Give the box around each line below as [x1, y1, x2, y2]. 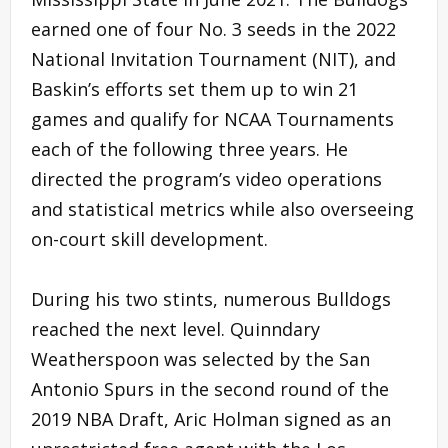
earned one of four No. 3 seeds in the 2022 [31, 16, 396, 41]
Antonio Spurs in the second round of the [31, 376, 389, 401]
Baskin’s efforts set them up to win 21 [31, 76, 358, 101]
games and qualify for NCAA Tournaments [31, 106, 394, 131]
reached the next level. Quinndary [31, 316, 320, 341]
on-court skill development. [31, 226, 268, 251]
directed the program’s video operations [31, 166, 382, 191]
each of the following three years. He [31, 136, 348, 161]
